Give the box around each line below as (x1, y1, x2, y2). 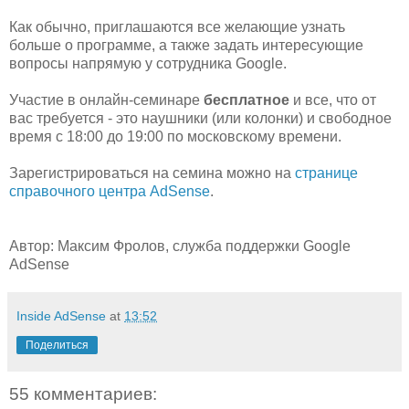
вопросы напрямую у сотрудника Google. (9, 56, 287, 72)
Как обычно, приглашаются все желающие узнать (9, 19, 345, 36)
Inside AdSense (16, 309, 106, 324)
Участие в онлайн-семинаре (9, 92, 204, 109)
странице (295, 165, 358, 182)
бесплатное (204, 92, 289, 109)
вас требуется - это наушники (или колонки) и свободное (9, 110, 392, 127)
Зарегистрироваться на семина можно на (9, 165, 295, 182)
